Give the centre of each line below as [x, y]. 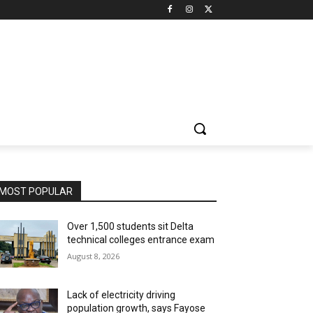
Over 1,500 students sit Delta [131, 226]
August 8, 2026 [94, 256]
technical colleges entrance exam [141, 240]
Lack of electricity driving [122, 295]
